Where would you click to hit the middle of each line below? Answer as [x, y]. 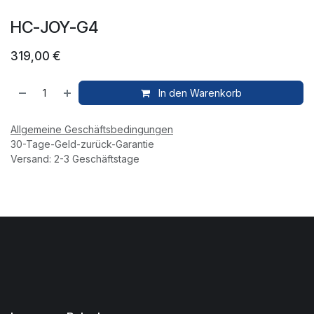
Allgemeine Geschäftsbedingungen [92, 129]
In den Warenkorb [198, 93]
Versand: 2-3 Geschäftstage [75, 158]
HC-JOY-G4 [54, 27]
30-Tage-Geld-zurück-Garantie [82, 144]
